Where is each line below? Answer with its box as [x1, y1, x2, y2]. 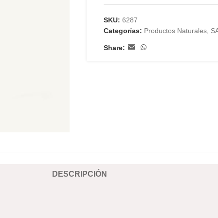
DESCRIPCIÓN [52, 170, 107, 179]
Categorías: [103, 27, 142, 35]
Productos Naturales [144, 27, 207, 35]
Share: [103, 43, 125, 52]
